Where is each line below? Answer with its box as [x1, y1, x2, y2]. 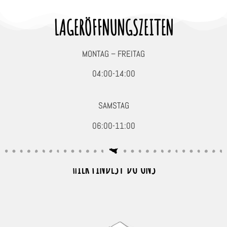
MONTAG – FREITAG [82, 48, 145, 59]
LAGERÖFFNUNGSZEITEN [54, 14, 173, 41]
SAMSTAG [98, 100, 129, 111]
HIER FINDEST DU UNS [71, 158, 156, 177]
